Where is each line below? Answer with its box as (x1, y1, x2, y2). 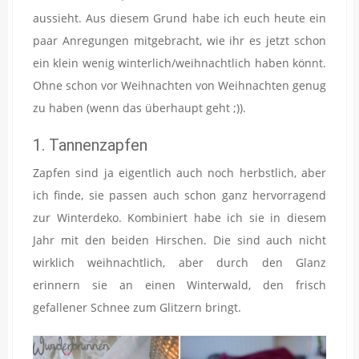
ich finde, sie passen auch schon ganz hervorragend (33, 188, 326, 204)
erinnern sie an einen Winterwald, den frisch (33, 277, 326, 293)
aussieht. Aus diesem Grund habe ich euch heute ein (33, 10, 326, 26)
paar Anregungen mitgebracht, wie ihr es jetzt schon (33, 32, 326, 48)
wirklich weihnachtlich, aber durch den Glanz (33, 255, 326, 271)
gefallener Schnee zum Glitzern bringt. (33, 300, 241, 316)
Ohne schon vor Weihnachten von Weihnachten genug (33, 77, 326, 93)
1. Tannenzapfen (33, 135, 147, 155)
